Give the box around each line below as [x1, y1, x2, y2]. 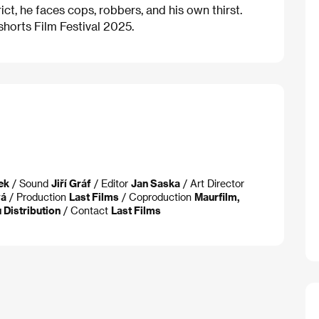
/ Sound [9, 177, 51, 190]
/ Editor [91, 177, 131, 190]
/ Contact [61, 204, 111, 217]
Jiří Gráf [51, 177, 91, 190]
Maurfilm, [194, 191, 240, 204]
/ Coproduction [119, 191, 194, 204]
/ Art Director [180, 177, 244, 190]
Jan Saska [131, 177, 180, 190]
